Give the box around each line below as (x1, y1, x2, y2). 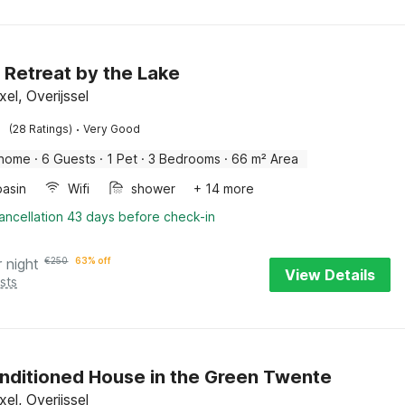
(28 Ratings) (9, 122, 73, 136)
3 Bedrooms (148, 151, 221, 166)
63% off (75, 255, 112, 266)
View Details (285, 266, 375, 284)
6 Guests (42, 151, 97, 166)
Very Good (83, 122, 141, 136)
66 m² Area (231, 151, 299, 166)
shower (131, 181, 176, 196)
